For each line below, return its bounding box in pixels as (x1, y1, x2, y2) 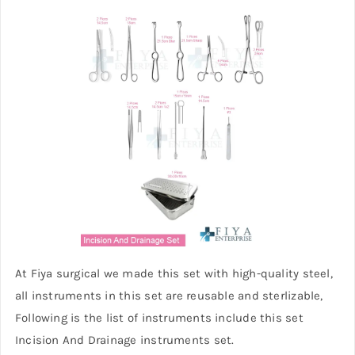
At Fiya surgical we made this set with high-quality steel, (14, 265, 333, 281)
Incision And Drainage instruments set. (14, 332, 235, 347)
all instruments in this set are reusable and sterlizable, (14, 288, 323, 303)
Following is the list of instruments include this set (14, 310, 303, 325)
